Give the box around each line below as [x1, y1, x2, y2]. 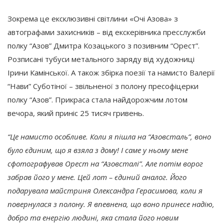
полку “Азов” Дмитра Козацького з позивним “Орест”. [7, 40, 199, 50]
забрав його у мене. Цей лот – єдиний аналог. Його [7, 171, 186, 182]
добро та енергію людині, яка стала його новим [7, 212, 178, 222]
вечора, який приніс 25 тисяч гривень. [7, 107, 144, 118]
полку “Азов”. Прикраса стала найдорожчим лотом [7, 94, 187, 104]
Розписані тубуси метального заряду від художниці [7, 53, 194, 64]
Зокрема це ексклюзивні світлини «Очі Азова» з [7, 13, 178, 23]
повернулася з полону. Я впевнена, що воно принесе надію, [7, 198, 214, 209]
